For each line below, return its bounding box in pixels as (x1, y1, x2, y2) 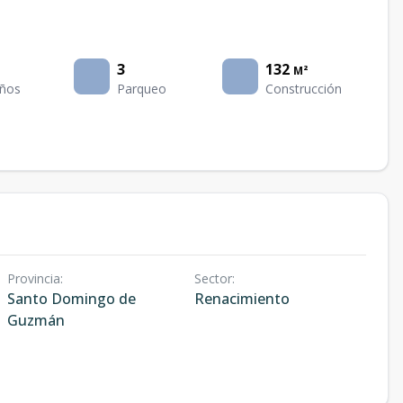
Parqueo (117, 80, 167, 97)
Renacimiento (193, 289, 290, 309)
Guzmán (7, 310, 65, 330)
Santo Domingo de (7, 289, 136, 309)
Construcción (264, 80, 342, 97)
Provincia (7, 270, 60, 287)
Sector (193, 270, 232, 287)
